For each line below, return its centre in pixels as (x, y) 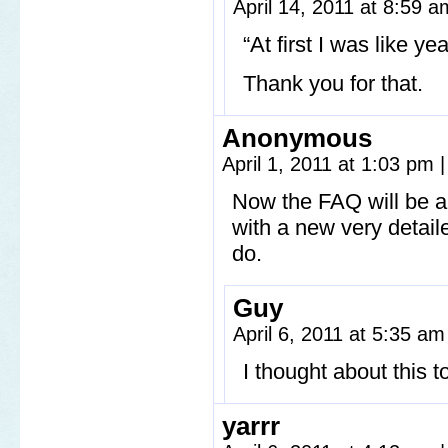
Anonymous (297, 138)
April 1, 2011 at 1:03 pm (331, 164)
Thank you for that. (333, 83)
